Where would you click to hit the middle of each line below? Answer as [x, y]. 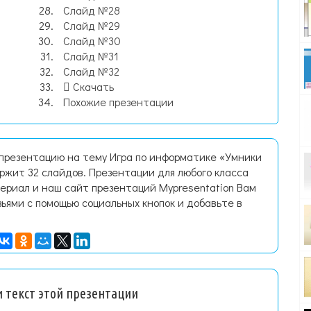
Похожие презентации [119, 102]
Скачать [92, 86]
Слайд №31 [91, 56]
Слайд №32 [92, 71]
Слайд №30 [92, 41]
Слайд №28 [92, 10]
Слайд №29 [92, 25]
